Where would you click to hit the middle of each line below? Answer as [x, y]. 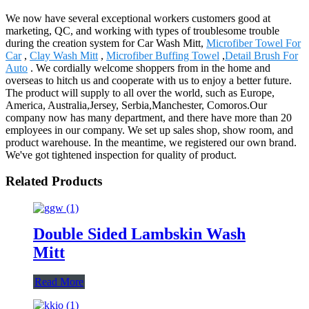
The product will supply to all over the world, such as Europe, [140, 92]
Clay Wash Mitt [64, 55]
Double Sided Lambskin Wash [139, 233]
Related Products [54, 181]
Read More [59, 281]
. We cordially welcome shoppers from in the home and [149, 68]
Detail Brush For [261, 55]
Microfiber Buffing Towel [163, 55]
